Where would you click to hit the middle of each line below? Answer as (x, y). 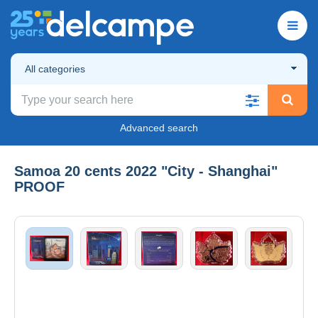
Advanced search (159, 127)
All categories (55, 68)
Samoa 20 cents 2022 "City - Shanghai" (146, 171)
